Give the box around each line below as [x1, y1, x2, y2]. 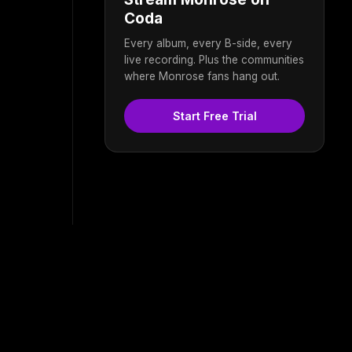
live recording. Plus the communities [124, 53, 304, 66]
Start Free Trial [172, 108, 257, 123]
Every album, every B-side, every [124, 36, 292, 49]
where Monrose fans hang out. [124, 69, 280, 82]
